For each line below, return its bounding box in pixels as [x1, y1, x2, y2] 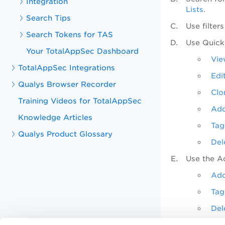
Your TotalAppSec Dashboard [26, 47, 139, 55]
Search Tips [26, 14, 71, 22]
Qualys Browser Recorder [18, 80, 117, 88]
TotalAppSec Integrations [18, 63, 116, 72]
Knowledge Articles [18, 113, 93, 122]
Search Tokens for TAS [26, 30, 114, 39]
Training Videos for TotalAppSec [18, 96, 142, 105]
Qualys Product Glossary [18, 130, 113, 138]
